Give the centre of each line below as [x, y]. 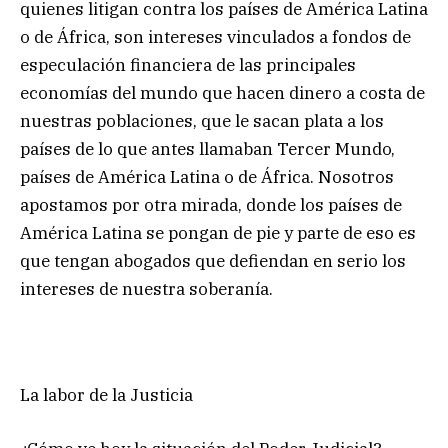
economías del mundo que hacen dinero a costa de [222, 93]
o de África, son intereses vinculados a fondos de [215, 37]
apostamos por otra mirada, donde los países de [211, 205]
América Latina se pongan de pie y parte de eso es [218, 233]
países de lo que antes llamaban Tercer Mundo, [207, 149]
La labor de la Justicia [106, 395]
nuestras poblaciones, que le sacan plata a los [202, 121]
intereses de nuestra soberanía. [146, 289]
